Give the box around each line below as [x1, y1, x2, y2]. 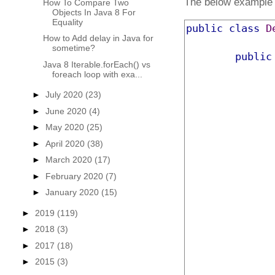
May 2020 [45, 122, 87, 133]
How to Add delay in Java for [42, 33, 153, 44]
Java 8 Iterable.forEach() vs [42, 59, 150, 69]
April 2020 [45, 138, 87, 149]
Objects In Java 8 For [52, 7, 136, 17]
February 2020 [45, 171, 106, 181]
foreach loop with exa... [52, 69, 142, 79]
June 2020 [45, 106, 89, 116]
